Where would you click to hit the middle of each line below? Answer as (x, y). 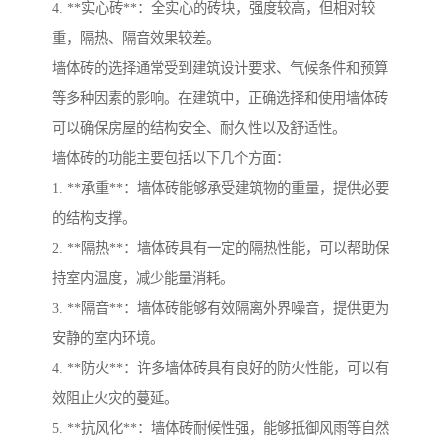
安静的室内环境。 (108, 338)
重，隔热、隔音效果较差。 (136, 38)
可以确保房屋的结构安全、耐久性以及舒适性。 (199, 128)
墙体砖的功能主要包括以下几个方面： (171, 158)
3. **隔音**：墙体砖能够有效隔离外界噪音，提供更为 (220, 308)
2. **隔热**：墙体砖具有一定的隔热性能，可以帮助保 (220, 248)
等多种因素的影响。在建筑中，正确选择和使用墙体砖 (220, 98)
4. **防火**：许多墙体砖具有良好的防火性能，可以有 (220, 368)
